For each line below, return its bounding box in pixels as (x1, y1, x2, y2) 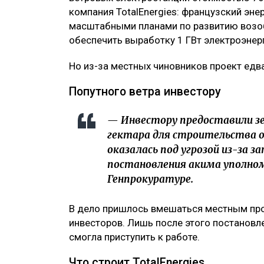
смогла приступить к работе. (69, 231, 200, 243)
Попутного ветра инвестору (69, 85, 221, 99)
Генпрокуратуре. (107, 173, 193, 186)
